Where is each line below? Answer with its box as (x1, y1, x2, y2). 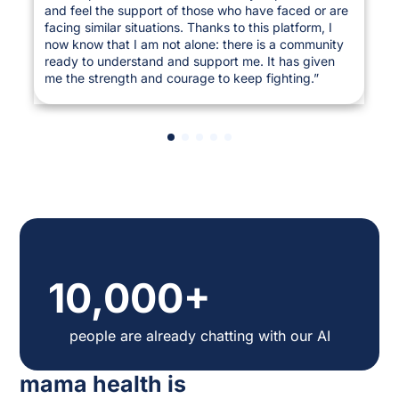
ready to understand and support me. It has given (45, 53, 336, 69)
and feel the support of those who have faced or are (45, 3, 349, 18)
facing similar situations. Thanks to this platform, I (45, 20, 333, 35)
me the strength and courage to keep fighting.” (45, 70, 320, 85)
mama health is (20, 370, 187, 397)
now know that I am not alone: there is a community (45, 37, 345, 52)
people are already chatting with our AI (69, 327, 330, 345)
